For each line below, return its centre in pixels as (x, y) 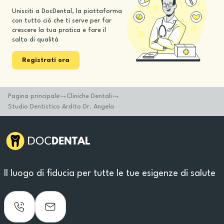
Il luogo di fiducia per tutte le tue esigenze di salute (110, 173)
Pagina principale (34, 96)
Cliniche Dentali (89, 96)
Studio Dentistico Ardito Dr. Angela (61, 107)
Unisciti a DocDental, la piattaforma (67, 11)
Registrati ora (46, 60)
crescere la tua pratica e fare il (59, 30)
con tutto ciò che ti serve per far (62, 21)
